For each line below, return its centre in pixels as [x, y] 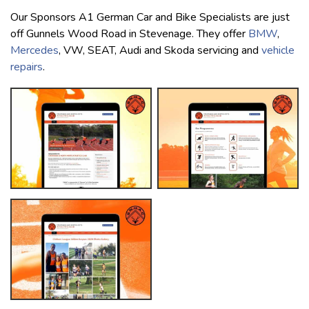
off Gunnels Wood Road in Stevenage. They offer [129, 33]
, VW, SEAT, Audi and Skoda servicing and [160, 50]
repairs [27, 67]
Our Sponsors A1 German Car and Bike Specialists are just [150, 17]
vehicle [278, 50]
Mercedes [34, 50]
